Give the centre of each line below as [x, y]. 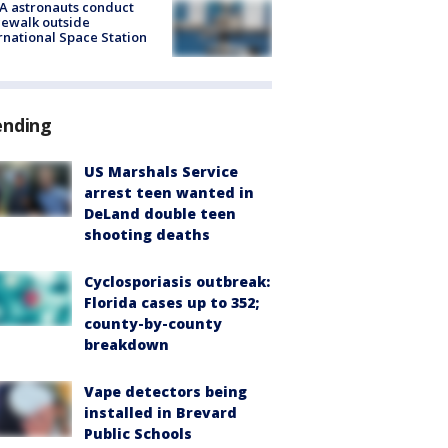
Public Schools [138, 433]
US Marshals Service [161, 171]
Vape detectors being [165, 391]
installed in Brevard [160, 412]
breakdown [126, 344]
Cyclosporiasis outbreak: [177, 281]
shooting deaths [147, 234]
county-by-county [153, 323]
